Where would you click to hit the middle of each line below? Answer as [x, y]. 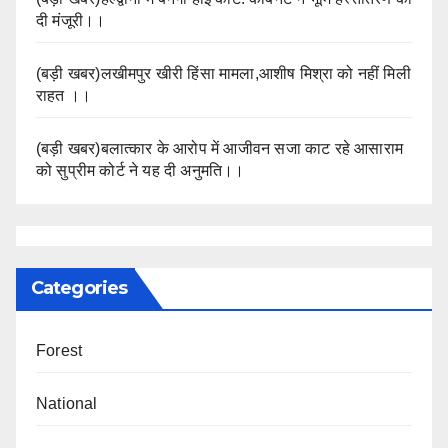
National [67, 404]
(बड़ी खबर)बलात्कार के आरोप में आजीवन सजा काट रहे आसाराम [219, 148]
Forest [59, 351]
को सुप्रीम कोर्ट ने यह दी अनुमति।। [140, 170]
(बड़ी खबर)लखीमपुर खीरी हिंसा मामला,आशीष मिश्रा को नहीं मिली [223, 73]
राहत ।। [64, 95]
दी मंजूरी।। [71, 20]
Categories [79, 288]
